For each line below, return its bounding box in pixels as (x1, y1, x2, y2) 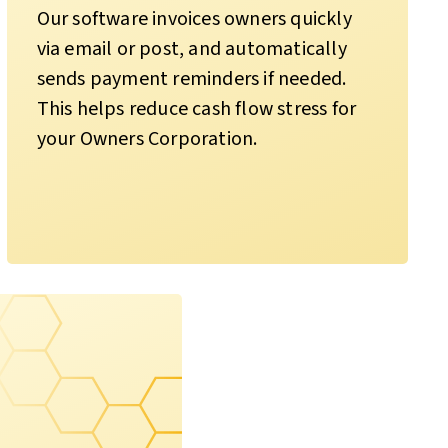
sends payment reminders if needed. (36, 64, 347, 93)
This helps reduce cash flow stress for (36, 94, 357, 123)
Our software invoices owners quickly (36, 4, 352, 33)
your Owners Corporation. (36, 124, 258, 153)
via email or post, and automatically (36, 34, 347, 63)
